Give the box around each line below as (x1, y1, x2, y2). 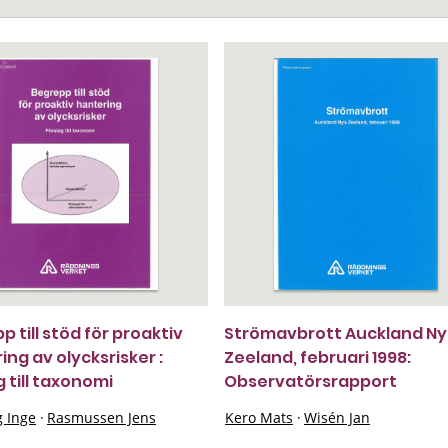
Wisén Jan (304, 408, 370, 427)
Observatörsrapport (224, 370, 397, 393)
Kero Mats (225, 408, 293, 427)
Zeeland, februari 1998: (224, 346, 411, 369)
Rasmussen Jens (47, 408, 156, 427)
